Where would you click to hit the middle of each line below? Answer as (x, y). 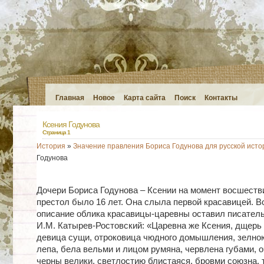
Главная (70, 98)
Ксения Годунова (71, 124)
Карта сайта (144, 98)
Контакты (221, 98)
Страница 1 (56, 132)
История (51, 146)
